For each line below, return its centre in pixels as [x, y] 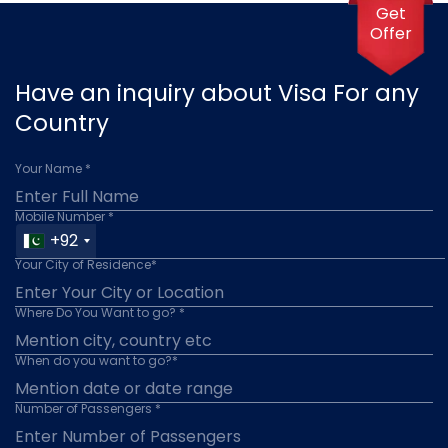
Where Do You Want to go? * [100, 312]
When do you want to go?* [96, 360]
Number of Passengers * [88, 408]
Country [62, 122]
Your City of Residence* [86, 264]
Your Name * [53, 168]
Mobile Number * [64, 216]
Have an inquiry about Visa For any [217, 92]
